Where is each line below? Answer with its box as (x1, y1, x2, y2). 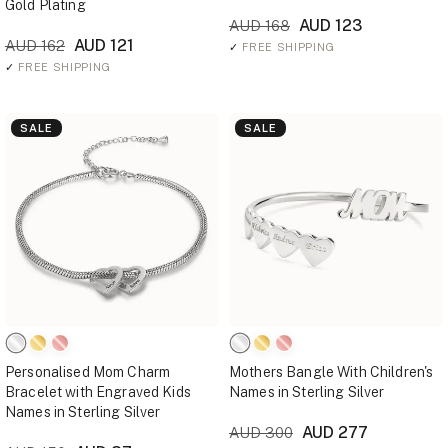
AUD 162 (5, 37, 65, 54)
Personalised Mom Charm (5, 364, 171, 380)
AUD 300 (229, 424, 293, 441)
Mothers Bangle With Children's (229, 364, 434, 380)
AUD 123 (295, 16, 362, 35)
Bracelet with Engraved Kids (5, 384, 191, 400)
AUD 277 (298, 423, 368, 442)
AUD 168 (229, 17, 290, 34)
